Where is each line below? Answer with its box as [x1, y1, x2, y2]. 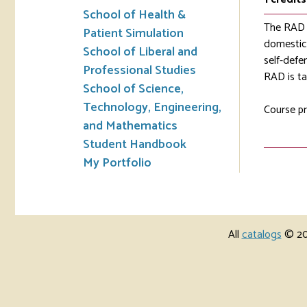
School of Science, [83, 79, 184, 99]
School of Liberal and [83, 42, 197, 62]
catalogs [241, 225, 282, 244]
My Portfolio [83, 153, 151, 173]
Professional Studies [83, 60, 196, 81]
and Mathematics [83, 116, 177, 136]
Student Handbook [83, 134, 186, 155]
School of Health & [83, 5, 186, 25]
